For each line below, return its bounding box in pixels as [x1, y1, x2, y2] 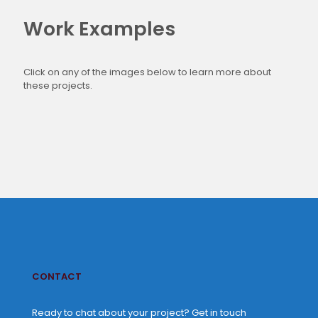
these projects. [23, 78, 92, 92]
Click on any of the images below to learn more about [23, 65, 271, 79]
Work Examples [23, 15, 175, 42]
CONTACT [32, 270, 82, 284]
